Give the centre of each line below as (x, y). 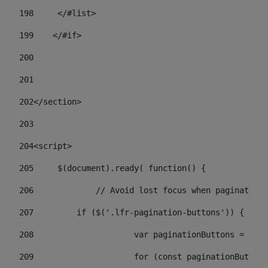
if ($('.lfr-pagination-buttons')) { (153, 213)
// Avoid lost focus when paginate (177, 191)
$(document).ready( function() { (134, 168)
